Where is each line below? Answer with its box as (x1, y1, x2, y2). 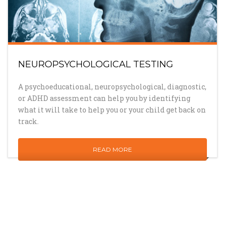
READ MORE (93, 145, 132, 153)
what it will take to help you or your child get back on (18, 104, 206, 115)
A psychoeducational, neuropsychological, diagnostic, (18, 81, 206, 91)
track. (18, 116, 39, 126)
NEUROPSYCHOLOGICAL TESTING (18, 58, 173, 70)
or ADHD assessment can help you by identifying (18, 93, 190, 103)
